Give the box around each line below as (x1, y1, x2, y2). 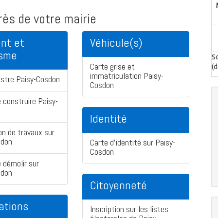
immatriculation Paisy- (90, 70, 163, 82)
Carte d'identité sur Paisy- (90, 137, 175, 148)
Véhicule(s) (90, 35, 143, 51)
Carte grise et (90, 61, 135, 73)
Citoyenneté (90, 178, 147, 193)
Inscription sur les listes (90, 203, 168, 215)
